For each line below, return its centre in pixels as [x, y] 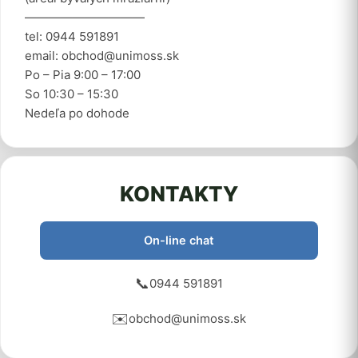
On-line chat [179, 241]
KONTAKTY [179, 194]
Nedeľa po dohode [77, 113]
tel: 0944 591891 [72, 36]
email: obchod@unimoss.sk [102, 56]
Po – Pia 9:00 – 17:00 [83, 75]
